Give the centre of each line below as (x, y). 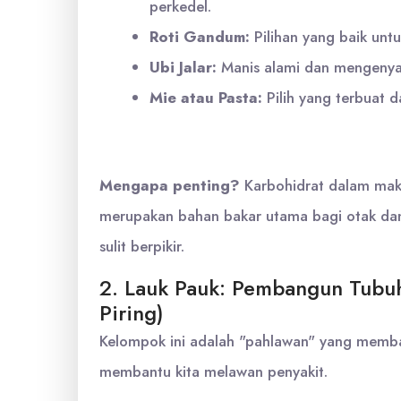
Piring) (132, 313)
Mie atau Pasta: (206, 98)
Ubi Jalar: (183, 67)
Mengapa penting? (170, 185)
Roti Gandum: (200, 37)
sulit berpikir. (142, 246)
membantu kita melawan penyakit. (213, 371)
